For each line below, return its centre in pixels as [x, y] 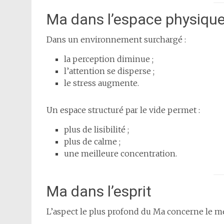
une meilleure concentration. [120, 154]
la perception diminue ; [109, 59]
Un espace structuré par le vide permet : [123, 110]
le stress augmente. [101, 83]
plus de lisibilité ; [96, 130]
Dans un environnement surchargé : [116, 40]
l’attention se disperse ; [109, 71]
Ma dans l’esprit [99, 191]
